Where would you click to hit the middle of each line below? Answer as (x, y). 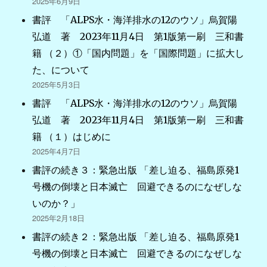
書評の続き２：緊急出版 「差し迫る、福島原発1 (136, 236)
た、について (61, 69)
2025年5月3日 (57, 84)
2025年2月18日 (59, 218)
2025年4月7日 (57, 151)
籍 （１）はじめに (72, 136)
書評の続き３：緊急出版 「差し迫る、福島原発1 (136, 170)
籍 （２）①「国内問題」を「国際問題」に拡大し (139, 53)
